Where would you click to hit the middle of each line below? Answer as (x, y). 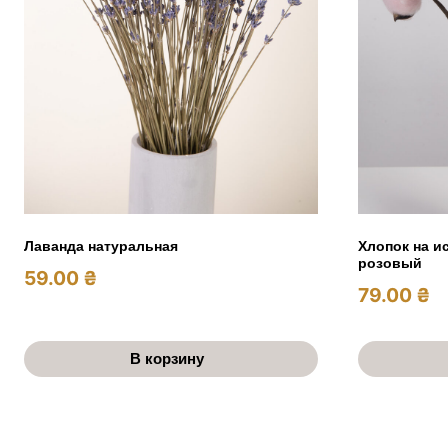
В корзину (169, 358)
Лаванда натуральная (101, 245)
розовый (390, 262)
